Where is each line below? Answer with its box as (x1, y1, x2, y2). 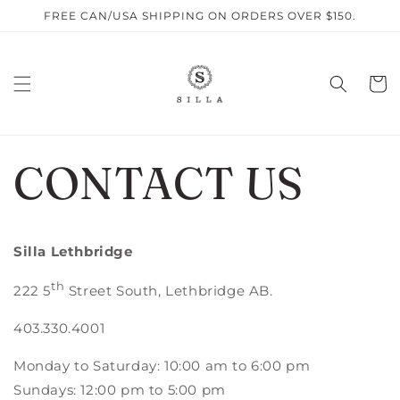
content (24, 19, 83, 37)
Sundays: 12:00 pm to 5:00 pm (13, 381, 226, 398)
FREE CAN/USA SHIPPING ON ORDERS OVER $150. (44, 9, 356, 22)
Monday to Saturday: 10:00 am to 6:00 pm (13, 357, 311, 374)
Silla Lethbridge (13, 243, 133, 260)
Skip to (24, 3, 77, 21)
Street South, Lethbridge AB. (64, 282, 273, 299)
